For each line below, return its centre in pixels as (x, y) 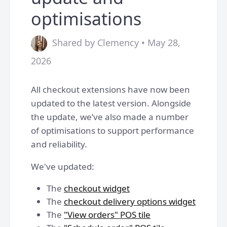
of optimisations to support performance (112, 130)
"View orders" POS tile (107, 215)
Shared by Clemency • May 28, (116, 43)
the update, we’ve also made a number (110, 117)
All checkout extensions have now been (110, 89)
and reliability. (59, 144)
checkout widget (97, 188)
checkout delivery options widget (130, 201)
